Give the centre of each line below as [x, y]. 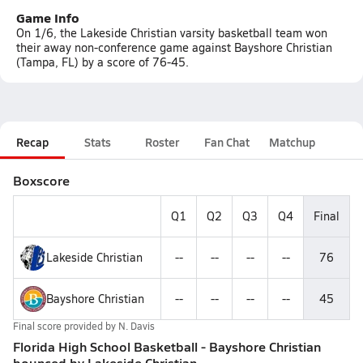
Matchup [292, 142]
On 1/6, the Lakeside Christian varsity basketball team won [172, 33]
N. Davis [137, 326]
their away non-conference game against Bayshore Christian [174, 47]
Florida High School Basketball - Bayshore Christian [167, 346]
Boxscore [41, 180]
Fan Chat [227, 142]
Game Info [48, 17]
